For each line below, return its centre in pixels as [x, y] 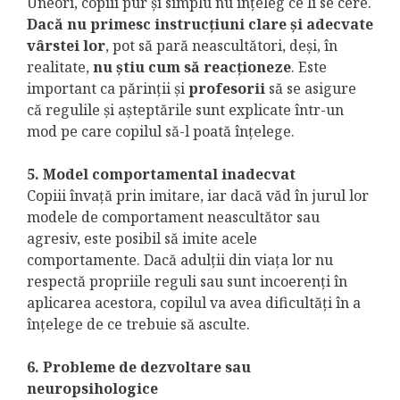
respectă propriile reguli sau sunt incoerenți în [187, 282]
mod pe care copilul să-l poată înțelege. [161, 132]
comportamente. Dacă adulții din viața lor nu [180, 260]
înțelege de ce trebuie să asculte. [138, 325]
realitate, [60, 67]
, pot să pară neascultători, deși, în [221, 46]
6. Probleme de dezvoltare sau [139, 367]
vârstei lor [66, 46]
